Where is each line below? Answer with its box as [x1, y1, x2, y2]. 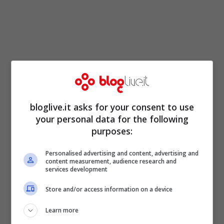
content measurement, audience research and [45, 156, 177, 165]
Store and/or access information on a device [45, 185, 173, 193]
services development [45, 164, 108, 173]
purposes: [91, 124, 132, 137]
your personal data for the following [35, 112, 188, 125]
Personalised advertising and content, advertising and [45, 148, 199, 157]
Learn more [45, 205, 79, 214]
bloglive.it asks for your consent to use [30, 100, 194, 113]
